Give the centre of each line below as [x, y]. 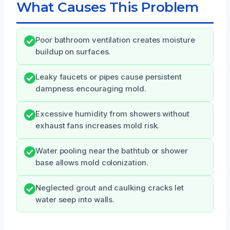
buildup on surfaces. [73, 52]
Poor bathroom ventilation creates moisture [115, 40]
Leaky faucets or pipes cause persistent [109, 77]
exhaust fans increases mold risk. [98, 126]
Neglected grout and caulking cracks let [110, 188]
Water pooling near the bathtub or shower [112, 151]
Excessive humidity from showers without [112, 114]
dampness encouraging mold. [91, 89]
